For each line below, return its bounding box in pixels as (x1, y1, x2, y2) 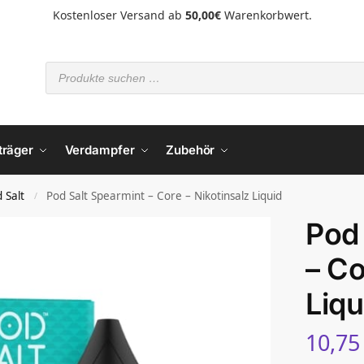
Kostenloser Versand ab (52, 7, 185, 23)
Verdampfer (64, 142, 135, 158)
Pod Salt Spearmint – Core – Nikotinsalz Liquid (46, 188, 283, 203)
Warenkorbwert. (220, 7, 312, 23)
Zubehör (166, 142, 215, 158)
